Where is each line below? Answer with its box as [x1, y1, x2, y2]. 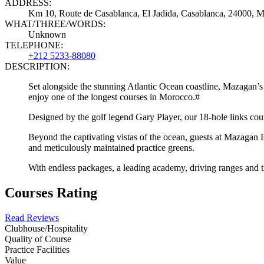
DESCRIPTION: [5, 61, 70, 71]
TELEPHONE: [5, 39, 63, 50]
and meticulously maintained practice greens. [28, 142, 194, 153]
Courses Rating [5, 184, 97, 200]
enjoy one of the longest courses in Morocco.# [28, 91, 200, 102]
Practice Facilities [5, 244, 70, 255]
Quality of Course [5, 233, 71, 244]
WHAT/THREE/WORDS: [5, 18, 105, 29]
